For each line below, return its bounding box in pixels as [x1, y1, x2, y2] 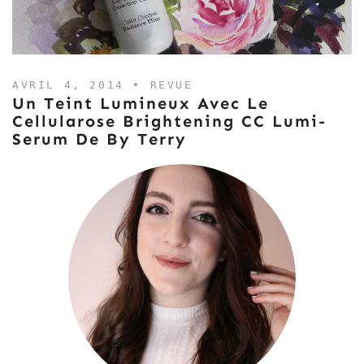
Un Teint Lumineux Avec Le [12, 93, 269, 113]
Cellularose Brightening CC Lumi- [12, 111, 327, 131]
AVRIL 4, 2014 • [12, 79, 150, 91]
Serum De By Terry [12, 129, 187, 149]
